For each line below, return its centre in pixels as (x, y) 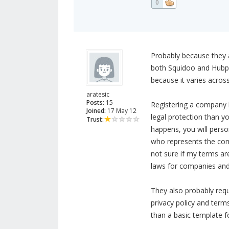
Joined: (96, 111)
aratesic (98, 95)
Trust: (95, 120)
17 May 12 (121, 111)
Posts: (95, 103)
